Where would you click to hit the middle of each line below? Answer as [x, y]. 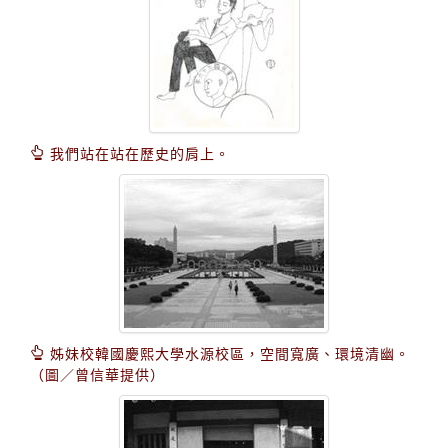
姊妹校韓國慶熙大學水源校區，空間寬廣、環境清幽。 [227, 353]
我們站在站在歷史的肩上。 [137, 153]
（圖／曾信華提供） [97, 374]
